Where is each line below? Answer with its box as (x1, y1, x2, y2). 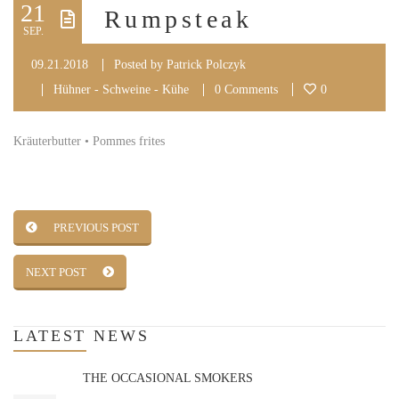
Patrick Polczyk (167, 58, 246, 71)
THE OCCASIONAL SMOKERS (83, 371, 253, 385)
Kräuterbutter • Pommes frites (13, 134, 165, 148)
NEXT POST (26, 265, 86, 279)
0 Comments (215, 83, 278, 96)
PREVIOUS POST (53, 221, 139, 234)
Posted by (114, 58, 167, 71)
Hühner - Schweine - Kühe (53, 83, 189, 96)
